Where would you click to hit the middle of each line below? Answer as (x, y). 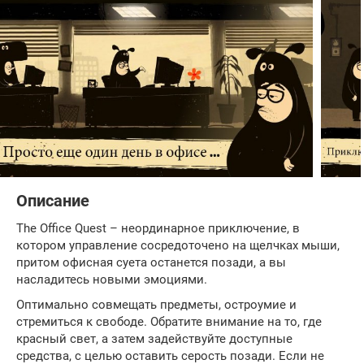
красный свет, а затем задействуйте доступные (154, 338)
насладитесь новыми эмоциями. (112, 279)
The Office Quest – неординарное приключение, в (158, 228)
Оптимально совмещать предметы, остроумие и (156, 304)
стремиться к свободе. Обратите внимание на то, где (169, 321)
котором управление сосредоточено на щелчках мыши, (178, 245)
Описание (53, 201)
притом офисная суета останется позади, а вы (151, 262)
